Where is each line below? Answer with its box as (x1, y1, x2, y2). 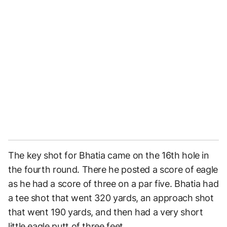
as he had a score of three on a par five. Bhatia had (8, 178, 219, 190)
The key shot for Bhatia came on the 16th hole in (8, 150, 209, 161)
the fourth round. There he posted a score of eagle (8, 164, 218, 175)
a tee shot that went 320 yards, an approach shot (8, 193, 214, 204)
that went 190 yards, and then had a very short (8, 207, 203, 218)
